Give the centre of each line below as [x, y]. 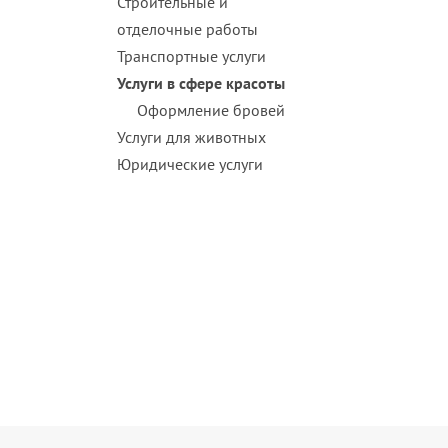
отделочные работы [187, 29]
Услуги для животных [191, 137]
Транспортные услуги [191, 56]
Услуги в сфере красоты [201, 83]
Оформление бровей [211, 110]
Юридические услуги [190, 164]
